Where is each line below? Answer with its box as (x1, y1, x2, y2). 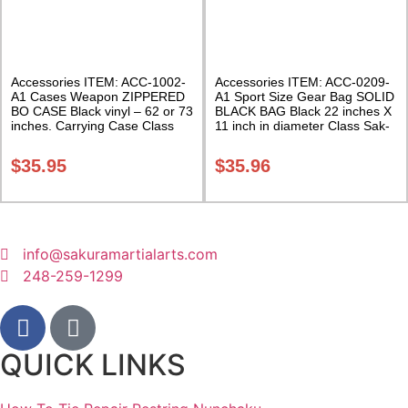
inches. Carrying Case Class (11, 117, 174, 133)
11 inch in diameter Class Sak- (215, 117, 390, 133)
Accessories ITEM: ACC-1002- (11, 74, 186, 89)
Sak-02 (11, 132, 52, 148)
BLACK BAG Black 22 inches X (215, 103, 392, 118)
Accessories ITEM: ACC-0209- (215, 74, 390, 89)
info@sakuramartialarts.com (23, 245, 218, 264)
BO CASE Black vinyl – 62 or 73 (11, 103, 193, 118)
